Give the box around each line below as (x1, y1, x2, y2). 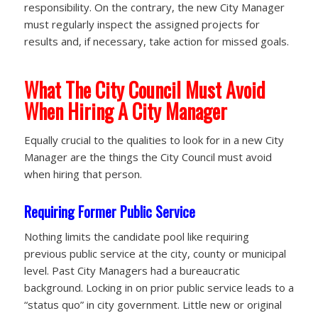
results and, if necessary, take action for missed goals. (23, 33, 289, 48)
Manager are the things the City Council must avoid (23, 149, 272, 164)
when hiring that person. (23, 166, 142, 181)
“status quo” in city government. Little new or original (23, 297, 282, 312)
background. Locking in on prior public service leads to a (23, 280, 294, 295)
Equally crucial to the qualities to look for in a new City (23, 132, 284, 147)
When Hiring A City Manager (23, 96, 227, 126)
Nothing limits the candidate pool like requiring (23, 229, 249, 244)
